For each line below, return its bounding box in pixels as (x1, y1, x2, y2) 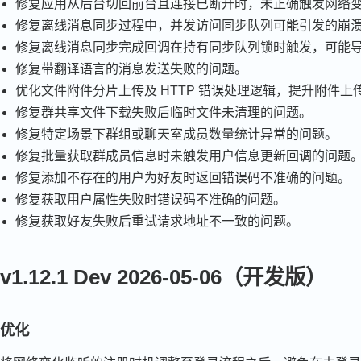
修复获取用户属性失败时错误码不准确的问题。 (15, 192, 287, 206)
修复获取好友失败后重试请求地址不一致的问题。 (15, 214, 300, 228)
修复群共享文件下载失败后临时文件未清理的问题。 (15, 105, 313, 119)
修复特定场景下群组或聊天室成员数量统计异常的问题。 (15, 127, 338, 141)
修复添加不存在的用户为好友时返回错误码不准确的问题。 (15, 170, 351, 185)
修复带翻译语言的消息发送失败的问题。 (15, 61, 248, 76)
